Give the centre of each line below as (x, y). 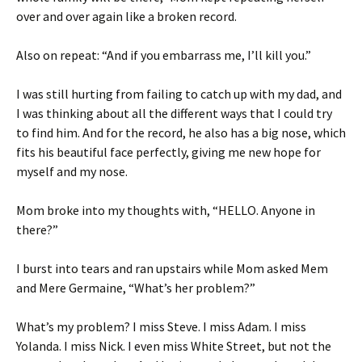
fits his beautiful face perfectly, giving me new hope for (168, 152)
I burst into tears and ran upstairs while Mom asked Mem (172, 268)
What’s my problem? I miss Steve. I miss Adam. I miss (161, 326)
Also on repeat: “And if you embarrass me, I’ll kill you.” (164, 55)
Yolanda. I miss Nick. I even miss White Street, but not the (174, 346)
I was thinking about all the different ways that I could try (174, 113)
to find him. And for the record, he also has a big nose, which (181, 133)
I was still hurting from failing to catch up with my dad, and (179, 94)
